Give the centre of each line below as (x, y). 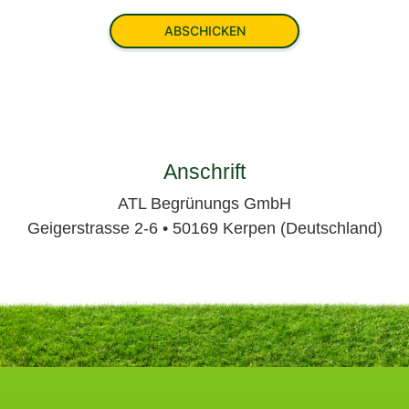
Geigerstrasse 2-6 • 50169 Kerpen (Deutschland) (204, 229)
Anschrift (204, 172)
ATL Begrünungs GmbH (204, 204)
